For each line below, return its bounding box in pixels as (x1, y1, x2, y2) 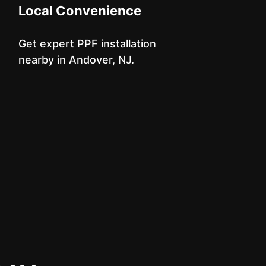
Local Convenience (18, 3, 141, 18)
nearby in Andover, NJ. (18, 53, 134, 66)
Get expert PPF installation (18, 37, 156, 50)
